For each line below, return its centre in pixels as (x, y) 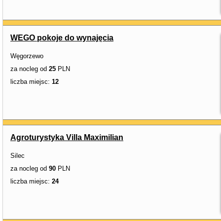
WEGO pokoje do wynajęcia (62, 38)
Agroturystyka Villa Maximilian (67, 137)
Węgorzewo (27, 56)
